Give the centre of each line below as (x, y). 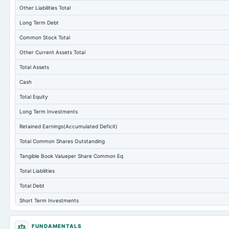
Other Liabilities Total (45, 8)
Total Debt (32, 186)
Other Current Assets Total (52, 52)
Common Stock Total (45, 37)
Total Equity (34, 97)
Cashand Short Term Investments (61, 215)
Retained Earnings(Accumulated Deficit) (68, 126)
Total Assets (34, 67)
